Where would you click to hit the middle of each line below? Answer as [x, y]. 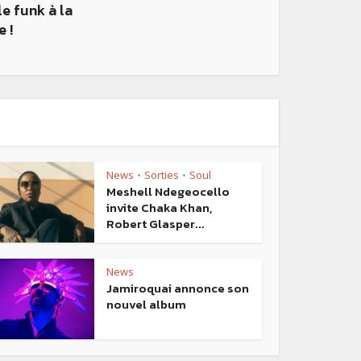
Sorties [162, 175]
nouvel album [146, 305]
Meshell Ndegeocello [168, 192]
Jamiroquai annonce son [178, 288]
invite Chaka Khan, [159, 208]
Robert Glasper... [156, 224]
